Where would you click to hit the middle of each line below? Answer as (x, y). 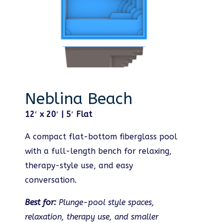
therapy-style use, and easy (79, 166)
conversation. (51, 180)
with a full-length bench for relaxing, (98, 151)
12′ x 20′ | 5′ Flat (58, 114)
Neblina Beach (79, 99)
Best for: (42, 203)
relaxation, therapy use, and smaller (92, 217)
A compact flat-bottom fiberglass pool (101, 137)
